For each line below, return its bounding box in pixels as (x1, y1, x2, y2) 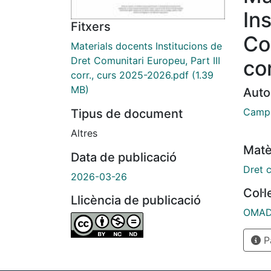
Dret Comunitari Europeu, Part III (71, 54, 220, 67)
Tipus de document (71, 106, 183, 122)
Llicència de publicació (71, 193, 201, 208)
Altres (71, 127, 97, 140)
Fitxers (71, 19, 111, 34)
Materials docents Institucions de (71, 40, 222, 53)
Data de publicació (71, 150, 177, 165)
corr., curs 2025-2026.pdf (71, 69, 189, 82)
